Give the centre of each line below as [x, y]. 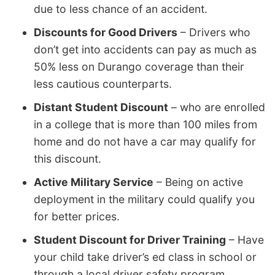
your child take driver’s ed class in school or [145, 257]
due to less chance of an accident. [121, 9]
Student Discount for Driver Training [130, 239]
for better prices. [77, 216]
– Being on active [198, 182]
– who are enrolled [217, 107]
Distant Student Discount [101, 107]
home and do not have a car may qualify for [145, 141]
